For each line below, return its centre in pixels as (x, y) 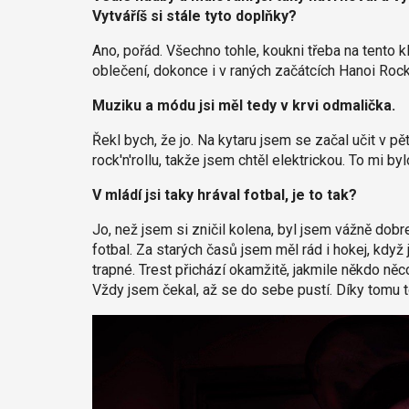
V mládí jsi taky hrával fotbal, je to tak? (224, 195)
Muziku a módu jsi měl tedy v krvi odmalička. (243, 106)
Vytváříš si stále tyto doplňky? (194, 16)
